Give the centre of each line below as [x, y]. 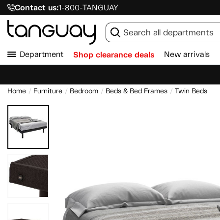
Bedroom [84, 91]
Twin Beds [191, 91]
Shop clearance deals [114, 55]
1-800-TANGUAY [88, 8]
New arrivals [187, 54]
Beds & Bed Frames [137, 91]
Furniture [48, 91]
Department [41, 54]
